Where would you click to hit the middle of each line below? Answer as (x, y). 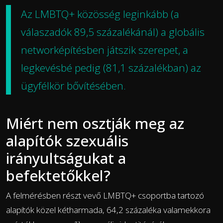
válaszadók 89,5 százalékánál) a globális (113, 32)
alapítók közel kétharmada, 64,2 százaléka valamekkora (108, 210)
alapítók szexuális (67, 140)
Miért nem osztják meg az (95, 123)
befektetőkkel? (58, 175)
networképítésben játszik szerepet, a (105, 50)
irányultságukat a (66, 158)
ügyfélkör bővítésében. (73, 85)
